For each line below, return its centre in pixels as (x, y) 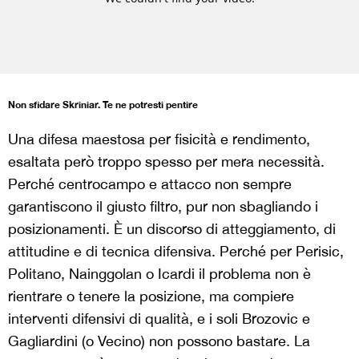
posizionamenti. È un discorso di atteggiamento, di (172, 229)
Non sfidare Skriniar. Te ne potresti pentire (103, 105)
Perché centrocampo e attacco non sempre (150, 184)
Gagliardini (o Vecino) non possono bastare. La (159, 341)
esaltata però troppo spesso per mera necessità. (166, 161)
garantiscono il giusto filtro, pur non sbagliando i (163, 206)
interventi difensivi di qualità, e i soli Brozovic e (159, 319)
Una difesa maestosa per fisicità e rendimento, (159, 139)
